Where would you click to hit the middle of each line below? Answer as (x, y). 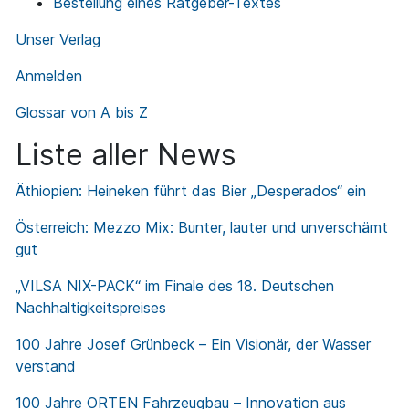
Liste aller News (126, 155)
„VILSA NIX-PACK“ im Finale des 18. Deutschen (175, 286)
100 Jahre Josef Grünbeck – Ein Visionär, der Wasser (193, 345)
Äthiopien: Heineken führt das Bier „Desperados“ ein (191, 191)
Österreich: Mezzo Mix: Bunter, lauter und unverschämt (202, 228)
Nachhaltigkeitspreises (91, 308)
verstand (46, 367)
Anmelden (49, 76)
